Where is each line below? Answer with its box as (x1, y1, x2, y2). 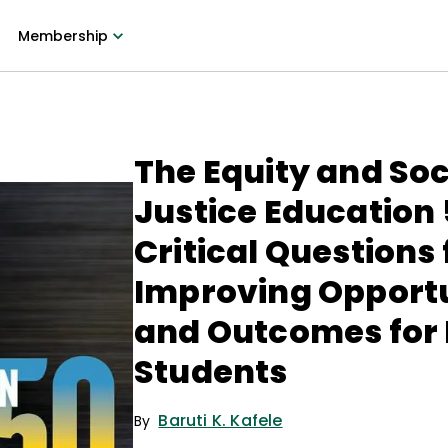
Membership (17, 26, 108, 46)
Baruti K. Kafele (158, 409, 283, 432)
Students (134, 349, 288, 394)
